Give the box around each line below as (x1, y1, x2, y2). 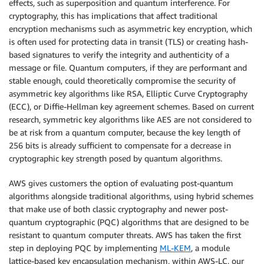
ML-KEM (160, 243, 191, 253)
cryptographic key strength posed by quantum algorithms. (9, 153, 222, 164)
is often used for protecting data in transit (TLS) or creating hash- (9, 37, 248, 47)
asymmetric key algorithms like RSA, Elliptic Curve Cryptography (9, 88, 247, 99)
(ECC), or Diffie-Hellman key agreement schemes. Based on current (9, 101, 254, 112)
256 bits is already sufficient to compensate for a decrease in (9, 140, 231, 151)
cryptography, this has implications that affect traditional (9, 11, 217, 21)
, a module (191, 243, 230, 253)
